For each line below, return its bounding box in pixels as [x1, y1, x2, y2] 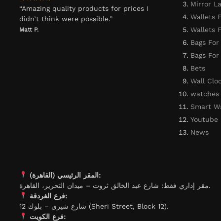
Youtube [190, 115, 218, 123]
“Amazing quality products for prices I [19, 4, 149, 13]
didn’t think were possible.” [19, 15, 113, 23]
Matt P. [19, 26, 39, 34]
